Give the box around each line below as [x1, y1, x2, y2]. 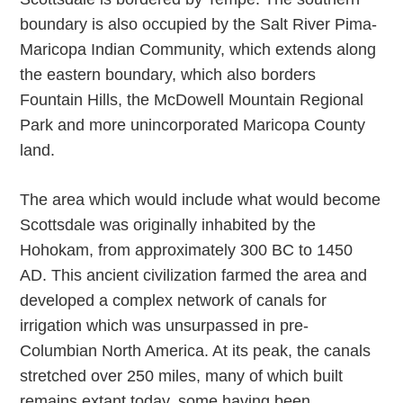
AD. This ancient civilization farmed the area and [20, 266, 368, 284]
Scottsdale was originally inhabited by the [20, 216, 317, 234]
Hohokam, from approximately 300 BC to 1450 [20, 241, 354, 259]
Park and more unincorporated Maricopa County [20, 116, 366, 134]
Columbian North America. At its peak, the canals [20, 342, 372, 360]
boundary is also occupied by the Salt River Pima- [20, 15, 378, 33]
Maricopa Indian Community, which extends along [20, 40, 377, 58]
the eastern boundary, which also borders [20, 66, 317, 84]
